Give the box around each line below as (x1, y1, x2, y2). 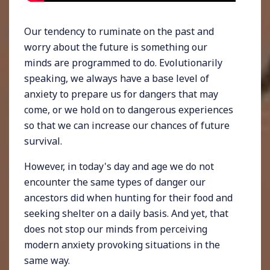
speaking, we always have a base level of (24, 71, 209, 85)
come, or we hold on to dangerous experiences (24, 102, 233, 116)
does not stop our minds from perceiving (24, 222, 207, 236)
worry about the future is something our (24, 40, 207, 54)
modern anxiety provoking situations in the (24, 237, 220, 251)
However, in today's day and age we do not (24, 159, 214, 173)
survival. (24, 134, 62, 148)
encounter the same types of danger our (24, 175, 206, 189)
